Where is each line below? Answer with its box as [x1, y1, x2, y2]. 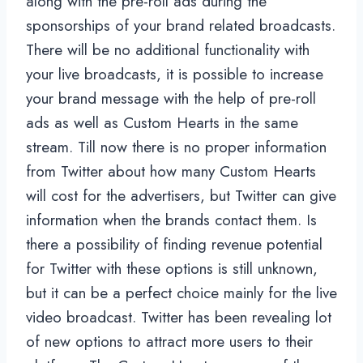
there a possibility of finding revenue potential [26, 233, 322, 255]
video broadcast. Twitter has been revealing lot [26, 305, 331, 328]
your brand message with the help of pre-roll [26, 87, 316, 109]
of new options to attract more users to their [26, 330, 313, 352]
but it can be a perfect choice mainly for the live [26, 281, 337, 304]
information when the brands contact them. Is [26, 208, 317, 231]
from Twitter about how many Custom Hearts [26, 160, 316, 182]
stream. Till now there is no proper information [26, 135, 327, 158]
